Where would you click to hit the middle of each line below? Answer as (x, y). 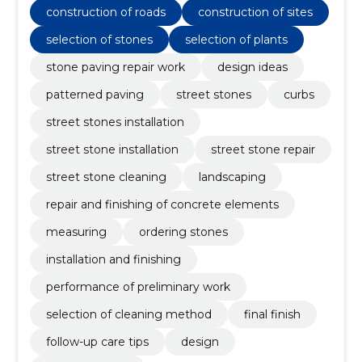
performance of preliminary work (138, 286)
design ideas (252, 67)
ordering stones (183, 232)
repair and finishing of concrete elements (162, 204)
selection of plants (236, 39)
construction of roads (105, 12)
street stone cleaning (106, 177)
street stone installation (112, 149)
